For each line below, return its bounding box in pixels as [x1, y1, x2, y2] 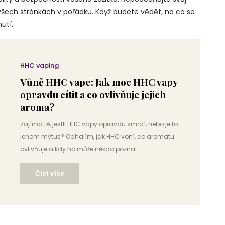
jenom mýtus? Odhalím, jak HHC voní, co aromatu [20, 132, 174, 141]
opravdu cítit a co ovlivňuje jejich [20, 88, 166, 101]
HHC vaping [20, 61, 59, 70]
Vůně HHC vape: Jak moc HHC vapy [20, 75, 177, 88]
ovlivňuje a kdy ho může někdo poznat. [20, 145, 139, 153]
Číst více [35, 169, 64, 178]
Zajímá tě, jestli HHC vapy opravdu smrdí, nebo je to [20, 120, 178, 128]
